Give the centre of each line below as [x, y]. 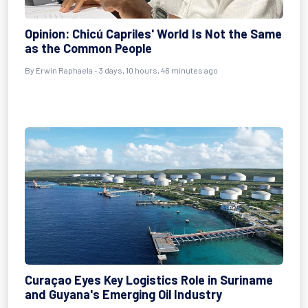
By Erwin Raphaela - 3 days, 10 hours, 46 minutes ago [121, 70]
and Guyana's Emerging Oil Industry [123, 294]
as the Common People [88, 48]
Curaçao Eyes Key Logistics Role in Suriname [149, 280]
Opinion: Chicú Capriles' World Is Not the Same [153, 34]
